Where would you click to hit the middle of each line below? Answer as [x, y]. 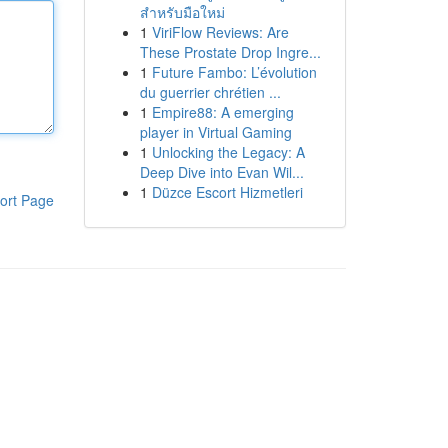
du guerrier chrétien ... [210, 92]
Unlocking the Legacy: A [228, 152]
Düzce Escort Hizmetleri [227, 192]
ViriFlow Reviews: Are [220, 32]
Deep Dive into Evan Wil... [221, 172]
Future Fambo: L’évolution [234, 72]
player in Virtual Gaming [215, 132]
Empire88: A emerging [222, 112]
